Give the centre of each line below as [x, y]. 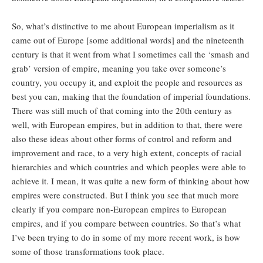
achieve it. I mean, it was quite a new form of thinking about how [131, 181]
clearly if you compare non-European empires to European [119, 209]
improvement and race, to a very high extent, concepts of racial [127, 153]
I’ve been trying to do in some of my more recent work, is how [126, 237]
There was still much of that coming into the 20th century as [122, 111]
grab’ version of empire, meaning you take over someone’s [119, 68]
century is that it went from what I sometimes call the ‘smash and [131, 54]
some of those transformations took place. [88, 252]
